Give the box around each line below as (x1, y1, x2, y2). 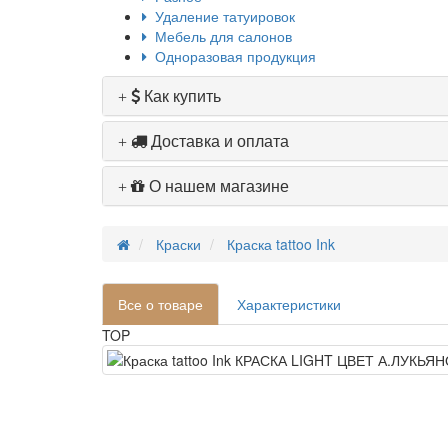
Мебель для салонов (147, 26, 292, 47)
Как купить (140, 84, 221, 108)
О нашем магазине (145, 174, 289, 198)
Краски (156, 234, 201, 255)
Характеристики (237, 294, 341, 315)
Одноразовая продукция (147, 46, 316, 67)
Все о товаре (118, 294, 203, 315)
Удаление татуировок (147, 6, 295, 27)
